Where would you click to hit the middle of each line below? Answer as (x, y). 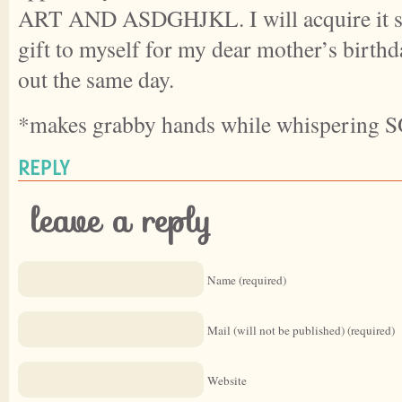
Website (227, 380)
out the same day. (96, 79)
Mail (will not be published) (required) (301, 330)
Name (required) (247, 280)
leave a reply (122, 221)
